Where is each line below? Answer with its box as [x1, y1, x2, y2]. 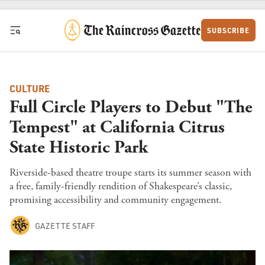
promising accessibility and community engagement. [9, 193, 221, 206]
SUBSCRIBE [207, 25, 250, 35]
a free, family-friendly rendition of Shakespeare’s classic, [9, 179, 232, 193]
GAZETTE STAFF [34, 220, 95, 231]
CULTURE [9, 82, 50, 95]
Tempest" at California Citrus [9, 115, 225, 139]
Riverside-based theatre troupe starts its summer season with [9, 166, 251, 179]
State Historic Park [9, 135, 148, 159]
